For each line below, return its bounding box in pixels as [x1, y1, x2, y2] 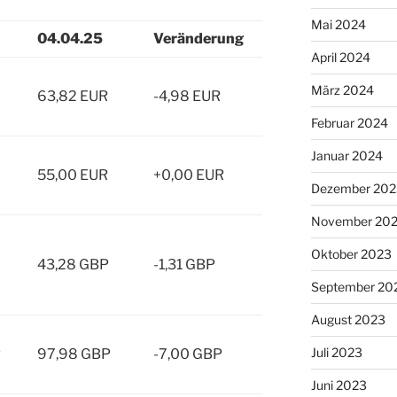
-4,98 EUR [153, 87, 221, 105]
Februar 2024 [310, 114, 388, 130]
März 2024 [310, 82, 374, 97]
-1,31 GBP [153, 255, 215, 273]
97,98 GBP [37, 345, 111, 362]
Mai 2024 [310, 16, 366, 32]
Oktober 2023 [310, 245, 392, 261]
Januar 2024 [310, 147, 383, 163]
